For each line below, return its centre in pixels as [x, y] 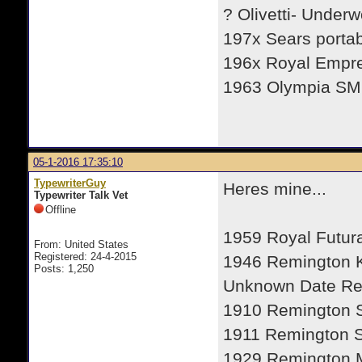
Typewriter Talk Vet [81, 195]
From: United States [81, 244]
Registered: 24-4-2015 [85, 257]
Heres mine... [275, 189]
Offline [61, 210]
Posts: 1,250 [64, 269]
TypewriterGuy [70, 183]
